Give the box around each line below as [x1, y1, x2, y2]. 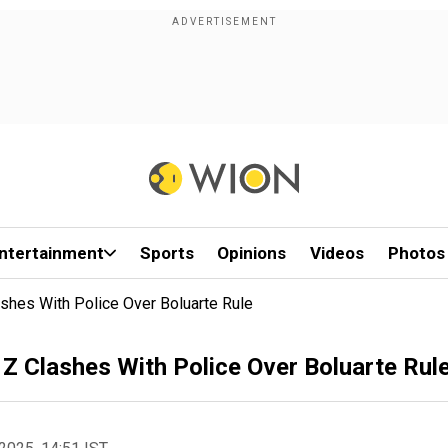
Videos [310, 243, 365, 263]
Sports [139, 243, 194, 263]
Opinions [217, 243, 287, 263]
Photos [387, 243, 445, 263]
